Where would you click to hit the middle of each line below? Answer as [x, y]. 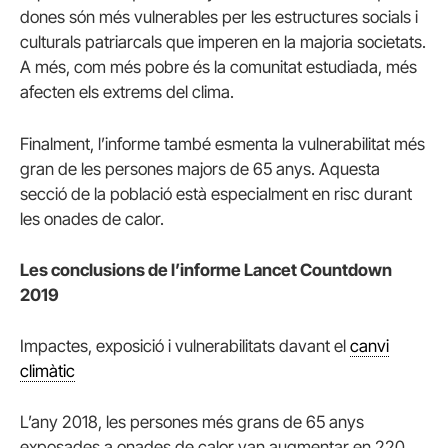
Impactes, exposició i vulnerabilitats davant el [185, 345]
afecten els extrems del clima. [127, 92]
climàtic [47, 370]
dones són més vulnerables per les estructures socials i [219, 17]
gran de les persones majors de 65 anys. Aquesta [200, 168]
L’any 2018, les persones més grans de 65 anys [192, 422]
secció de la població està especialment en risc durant [216, 193]
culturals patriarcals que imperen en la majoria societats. [223, 42]
